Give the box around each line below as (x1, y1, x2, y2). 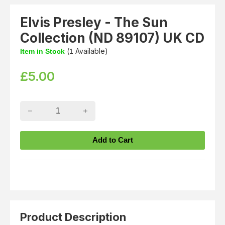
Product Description (20, 210, 126, 223)
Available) (73, 46, 108, 55)
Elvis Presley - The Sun (20, 14, 168, 30)
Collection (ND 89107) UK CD (20, 30, 204, 46)
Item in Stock (20, 47, 65, 55)
